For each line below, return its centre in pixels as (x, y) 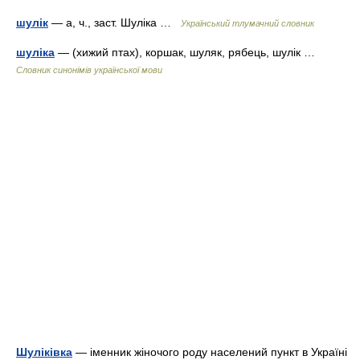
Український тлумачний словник (247, 23)
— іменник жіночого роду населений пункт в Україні (210, 352)
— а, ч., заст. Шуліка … (115, 22)
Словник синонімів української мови (89, 70)
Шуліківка (44, 352)
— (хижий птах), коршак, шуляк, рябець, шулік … (188, 52)
